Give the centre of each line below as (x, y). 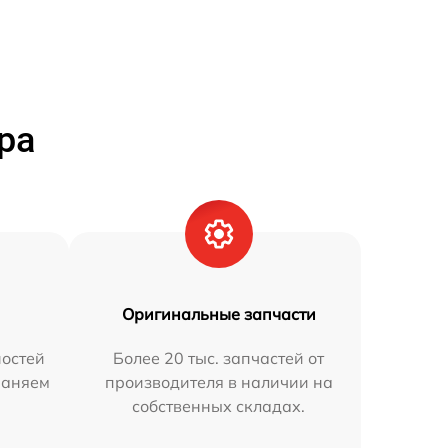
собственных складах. (219, 405)
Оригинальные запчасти (218, 313)
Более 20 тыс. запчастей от (219, 357)
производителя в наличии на (218, 381)
